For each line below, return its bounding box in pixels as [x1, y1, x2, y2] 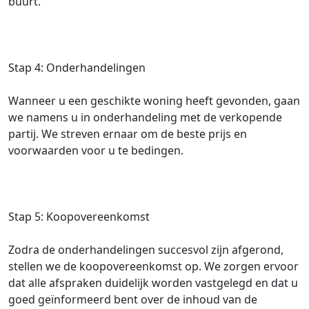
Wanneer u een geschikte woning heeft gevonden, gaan [8, 93, 300, 108]
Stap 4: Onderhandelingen [8, 60, 146, 75]
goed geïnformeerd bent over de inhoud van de [8, 292, 257, 307]
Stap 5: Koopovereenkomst [8, 209, 150, 224]
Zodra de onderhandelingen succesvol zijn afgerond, [8, 242, 283, 257]
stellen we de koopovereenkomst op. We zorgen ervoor [8, 259, 299, 274]
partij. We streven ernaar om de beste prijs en [8, 126, 247, 141]
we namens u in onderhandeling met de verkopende [8, 110, 282, 125]
